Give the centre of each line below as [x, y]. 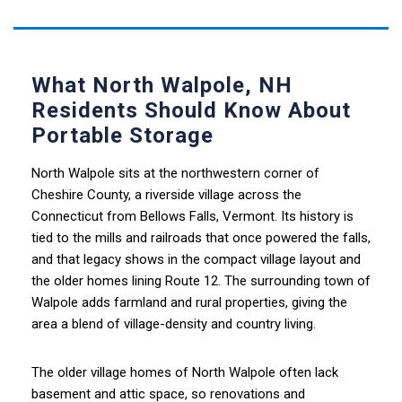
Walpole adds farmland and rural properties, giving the [189, 302]
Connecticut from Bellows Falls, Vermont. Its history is [192, 216]
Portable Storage [122, 135]
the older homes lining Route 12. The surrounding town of [201, 281]
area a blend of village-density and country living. [174, 324]
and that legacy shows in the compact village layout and [196, 259]
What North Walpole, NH [162, 85]
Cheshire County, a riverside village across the [166, 195]
